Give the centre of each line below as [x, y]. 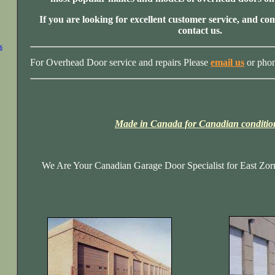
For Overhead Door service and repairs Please [120, 62]
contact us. [200, 30]
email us [227, 62]
